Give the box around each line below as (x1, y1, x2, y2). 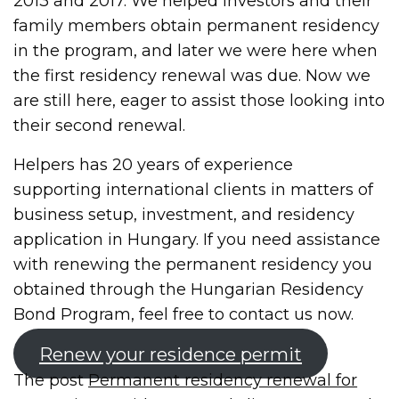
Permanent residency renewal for (88, 370, 358, 390)
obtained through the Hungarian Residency (13, 279, 364, 299)
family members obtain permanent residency (13, 15, 380, 36)
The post (13, 370, 89, 390)
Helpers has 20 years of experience (13, 154, 294, 175)
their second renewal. (13, 115, 186, 135)
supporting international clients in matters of (13, 179, 374, 199)
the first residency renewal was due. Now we (13, 65, 371, 85)
